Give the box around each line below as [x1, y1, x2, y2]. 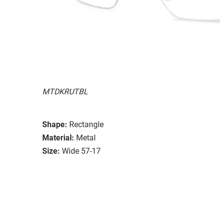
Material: [42, 133, 74, 142]
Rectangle [69, 119, 104, 129]
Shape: [42, 119, 67, 129]
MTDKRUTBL [42, 86, 88, 96]
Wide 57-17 [62, 146, 101, 156]
